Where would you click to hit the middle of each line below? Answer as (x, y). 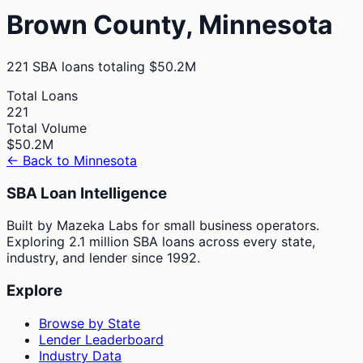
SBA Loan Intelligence (87, 193)
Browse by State (90, 323)
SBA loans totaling (87, 66)
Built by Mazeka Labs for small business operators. (163, 226)
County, (143, 25)
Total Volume (47, 128)
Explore (34, 291)
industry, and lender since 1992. (103, 258)
